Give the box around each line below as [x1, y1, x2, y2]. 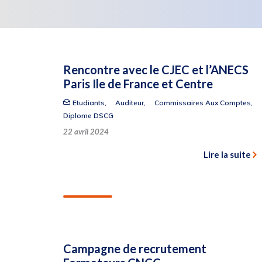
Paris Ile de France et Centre [63, 77, 213, 91]
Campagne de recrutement [63, 242, 206, 256]
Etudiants [72, 98, 105, 107]
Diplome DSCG [63, 111, 113, 120]
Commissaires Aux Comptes [154, 98, 251, 107]
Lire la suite [204, 149, 251, 160]
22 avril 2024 [63, 127, 109, 136]
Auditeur [115, 98, 144, 107]
